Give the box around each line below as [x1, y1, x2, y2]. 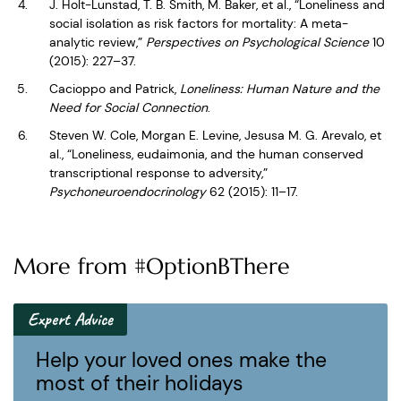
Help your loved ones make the [36, 346, 327, 373]
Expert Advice [28, 308, 113, 330]
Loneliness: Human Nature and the [180, 81, 380, 97]
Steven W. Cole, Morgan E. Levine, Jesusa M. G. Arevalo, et [49, 127, 381, 143]
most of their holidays [36, 370, 243, 397]
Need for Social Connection [49, 99, 208, 115]
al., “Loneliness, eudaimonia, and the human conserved [49, 146, 363, 162]
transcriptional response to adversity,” [49, 165, 268, 181]
